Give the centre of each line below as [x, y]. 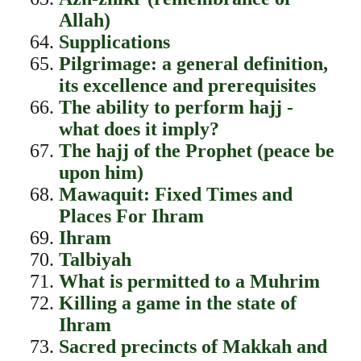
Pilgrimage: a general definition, [193, 64]
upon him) [101, 172]
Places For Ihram [131, 216]
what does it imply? [139, 129]
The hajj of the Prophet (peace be [196, 151]
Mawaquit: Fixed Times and [175, 194]
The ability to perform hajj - [176, 107]
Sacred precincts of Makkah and [193, 346]
